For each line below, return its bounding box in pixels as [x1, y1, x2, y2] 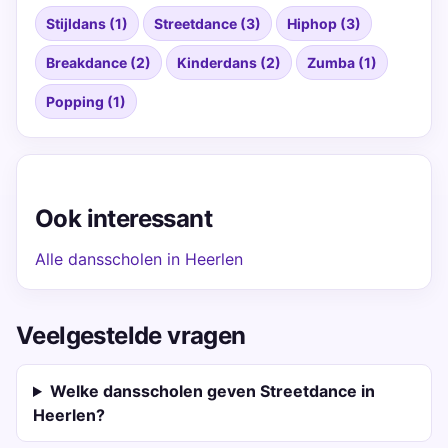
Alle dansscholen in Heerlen [35, 249, 243, 269]
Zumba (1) [307, 54, 377, 71]
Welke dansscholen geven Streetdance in [49, 381, 375, 401]
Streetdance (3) [154, 15, 261, 32]
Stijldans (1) [46, 15, 128, 32]
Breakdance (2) [46, 54, 151, 71]
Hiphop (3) [287, 15, 361, 32]
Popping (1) [46, 93, 126, 110]
